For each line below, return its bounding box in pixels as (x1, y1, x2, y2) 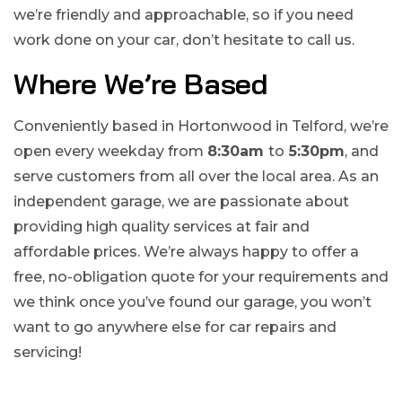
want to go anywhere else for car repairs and (13, 318, 336, 336)
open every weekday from (13, 142, 207, 160)
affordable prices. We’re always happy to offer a (13, 242, 359, 260)
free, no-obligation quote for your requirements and (13, 267, 389, 285)
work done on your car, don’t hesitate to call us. (13, 31, 354, 48)
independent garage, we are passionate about (13, 192, 349, 210)
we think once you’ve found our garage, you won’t (13, 293, 371, 310)
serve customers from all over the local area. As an (13, 167, 379, 185)
